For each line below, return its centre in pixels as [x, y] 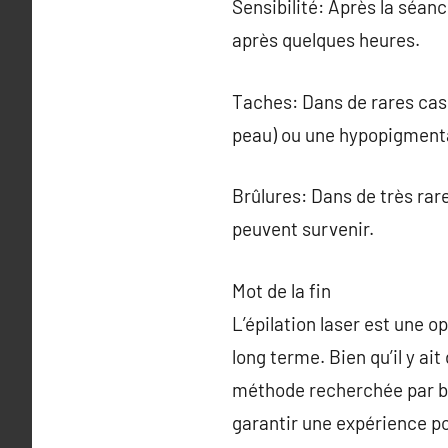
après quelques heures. [326, 39]
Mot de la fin [281, 290]
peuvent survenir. [303, 228]
